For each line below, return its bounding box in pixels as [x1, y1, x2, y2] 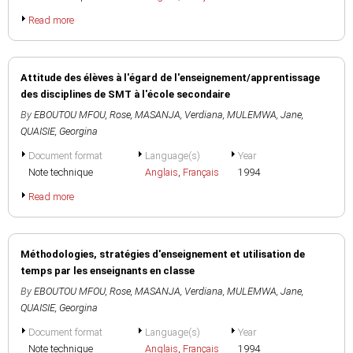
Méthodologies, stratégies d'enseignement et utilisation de [20, 248, 305, 260]
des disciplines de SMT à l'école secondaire [20, 88, 230, 100]
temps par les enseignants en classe [20, 265, 195, 277]
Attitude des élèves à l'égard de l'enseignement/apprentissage [20, 72, 320, 84]
